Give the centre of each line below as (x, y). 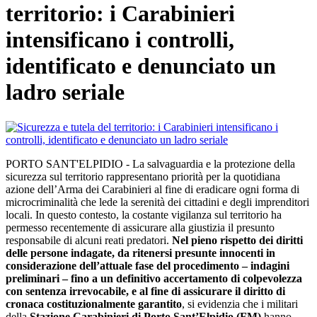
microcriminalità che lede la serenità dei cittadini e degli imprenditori (157, 202)
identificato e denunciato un (141, 66)
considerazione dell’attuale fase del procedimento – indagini (148, 265)
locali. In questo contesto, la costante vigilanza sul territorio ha (144, 214)
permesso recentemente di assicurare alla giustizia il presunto (140, 227)
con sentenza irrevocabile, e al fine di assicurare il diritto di (145, 291)
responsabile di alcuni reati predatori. (89, 240)
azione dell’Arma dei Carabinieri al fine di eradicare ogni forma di (152, 189)
